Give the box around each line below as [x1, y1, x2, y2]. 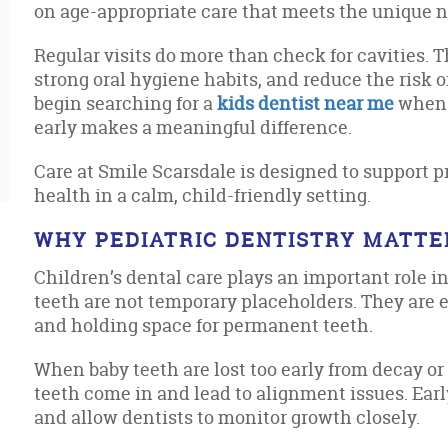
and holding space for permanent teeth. [34, 313, 374, 338]
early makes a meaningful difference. [34, 115, 353, 140]
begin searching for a [34, 91, 218, 116]
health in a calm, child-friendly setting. [34, 183, 372, 208]
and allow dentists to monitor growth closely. [34, 405, 421, 430]
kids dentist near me [217, 91, 395, 116]
